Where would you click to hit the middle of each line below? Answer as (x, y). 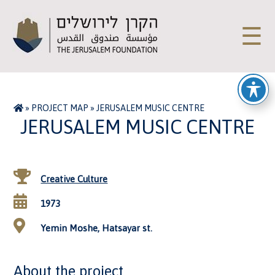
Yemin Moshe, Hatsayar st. (95, 228)
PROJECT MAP (60, 108)
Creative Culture (74, 179)
